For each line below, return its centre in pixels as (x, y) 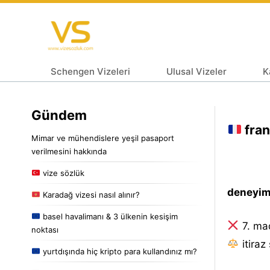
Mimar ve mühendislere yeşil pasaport (103, 138)
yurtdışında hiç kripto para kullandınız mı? (118, 251)
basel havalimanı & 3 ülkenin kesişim (109, 216)
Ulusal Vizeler (196, 71)
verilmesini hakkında (69, 151)
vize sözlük (62, 173)
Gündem (59, 115)
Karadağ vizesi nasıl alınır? (90, 194)
